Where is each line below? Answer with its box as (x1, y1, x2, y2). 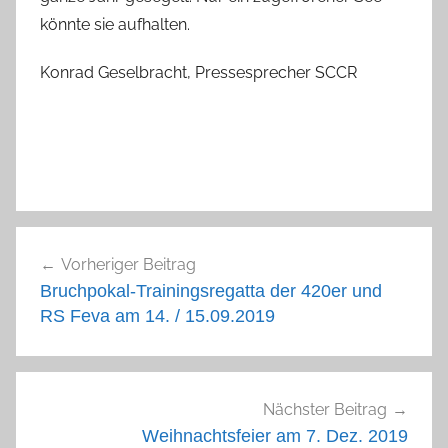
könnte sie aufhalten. (40, 14, 190, 34)
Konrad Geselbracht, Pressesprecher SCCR (40, 62, 357, 82)
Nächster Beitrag (263, 400, 387, 420)
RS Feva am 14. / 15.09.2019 (40, 305, 275, 326)
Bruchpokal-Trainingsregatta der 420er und (40, 280, 382, 301)
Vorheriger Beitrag (61, 254, 196, 274)
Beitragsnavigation (15, 228, 247, 259)
